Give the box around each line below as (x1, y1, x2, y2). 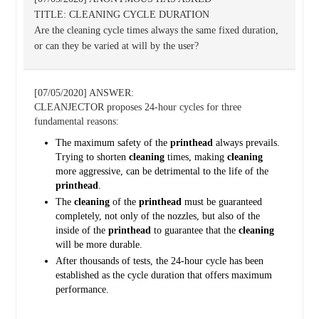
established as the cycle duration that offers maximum (55, 270, 272, 281)
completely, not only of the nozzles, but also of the (55, 211, 260, 221)
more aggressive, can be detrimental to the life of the (55, 166, 268, 177)
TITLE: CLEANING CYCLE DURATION (33, 9, 209, 20)
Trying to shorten (55, 152, 129, 162)
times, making (164, 152, 227, 162)
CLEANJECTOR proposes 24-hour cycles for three (33, 102, 241, 113)
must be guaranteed (181, 197, 262, 207)
